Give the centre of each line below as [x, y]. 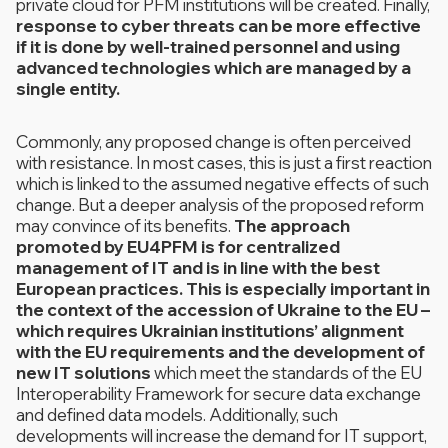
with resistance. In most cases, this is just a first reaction [224, 162]
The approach [292, 225]
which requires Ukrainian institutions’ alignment [210, 330]
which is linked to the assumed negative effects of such [222, 183]
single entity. [68, 88]
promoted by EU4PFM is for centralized [178, 246]
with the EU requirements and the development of [220, 351]
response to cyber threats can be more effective [218, 25]
